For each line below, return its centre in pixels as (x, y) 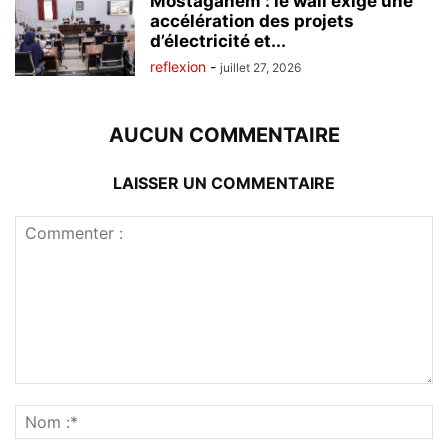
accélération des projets (252, 20)
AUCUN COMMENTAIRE (224, 134)
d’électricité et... (218, 40)
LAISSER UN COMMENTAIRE (224, 182)
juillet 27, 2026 (260, 67)
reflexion (178, 66)
